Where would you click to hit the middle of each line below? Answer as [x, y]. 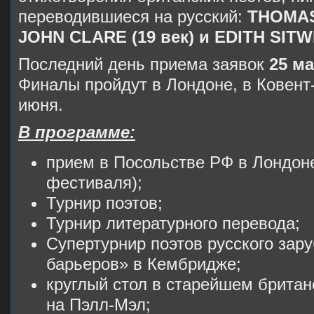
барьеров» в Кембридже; [144, 264]
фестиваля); [94, 183]
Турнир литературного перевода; [173, 224]
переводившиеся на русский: [133, 16]
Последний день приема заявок [144, 64]
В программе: [77, 132]
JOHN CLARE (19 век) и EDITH [142, 37]
